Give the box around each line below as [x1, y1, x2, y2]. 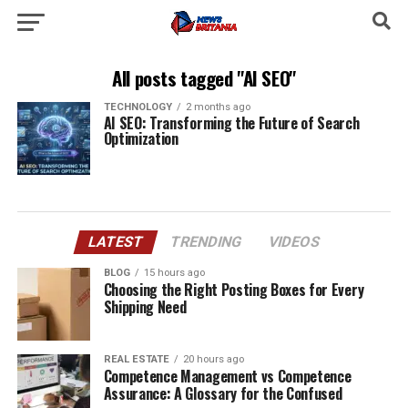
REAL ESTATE [103, 353, 169, 365]
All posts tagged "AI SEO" [112, 64, 296, 92]
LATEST [86, 233, 146, 250]
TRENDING [168, 233, 244, 250]
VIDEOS [266, 233, 322, 250]
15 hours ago [143, 267, 205, 279]
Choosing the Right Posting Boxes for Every [103, 279, 364, 301]
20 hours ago [182, 353, 244, 365]
